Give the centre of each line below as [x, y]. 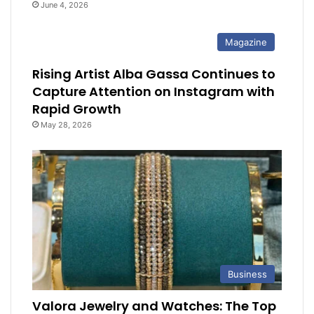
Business [247, 274]
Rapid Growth [77, 109]
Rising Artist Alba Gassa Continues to [154, 74]
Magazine [246, 42]
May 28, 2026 [67, 124]
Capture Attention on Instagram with [154, 91]
